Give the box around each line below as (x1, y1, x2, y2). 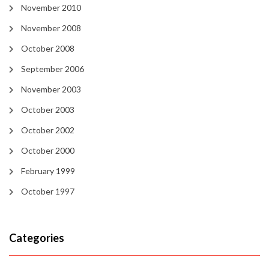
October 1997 (21, 186, 74, 197)
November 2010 (21, 2, 81, 13)
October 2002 (21, 125, 74, 136)
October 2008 (21, 43, 74, 54)
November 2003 (21, 84, 81, 95)
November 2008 (21, 23, 81, 34)
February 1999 (21, 166, 75, 177)
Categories (9, 231, 64, 245)
